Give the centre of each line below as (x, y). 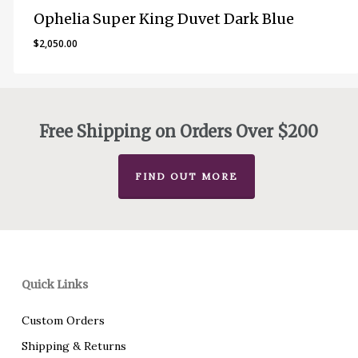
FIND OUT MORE (187, 176)
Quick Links (54, 284)
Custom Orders (63, 320)
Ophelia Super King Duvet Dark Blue (163, 19)
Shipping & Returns (74, 346)
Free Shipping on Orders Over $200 (179, 131)
